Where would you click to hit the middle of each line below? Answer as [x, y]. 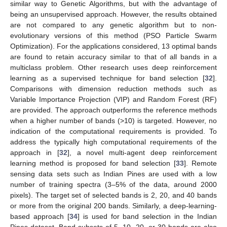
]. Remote [200, 163]
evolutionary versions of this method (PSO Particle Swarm [113, 35]
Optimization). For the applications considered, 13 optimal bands [113, 46]
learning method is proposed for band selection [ [93, 163]
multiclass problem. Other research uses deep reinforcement [113, 67]
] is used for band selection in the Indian [147, 216]
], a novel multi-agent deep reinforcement [142, 152]
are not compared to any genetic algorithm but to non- [113, 25]
